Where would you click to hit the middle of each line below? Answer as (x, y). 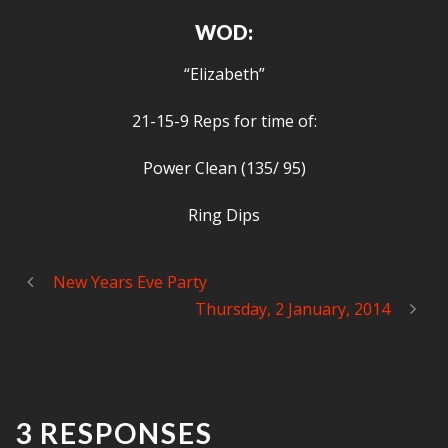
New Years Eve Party (130, 282)
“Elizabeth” (224, 74)
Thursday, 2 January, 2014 (292, 309)
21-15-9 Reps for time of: (224, 121)
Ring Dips (224, 215)
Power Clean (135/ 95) (224, 168)
